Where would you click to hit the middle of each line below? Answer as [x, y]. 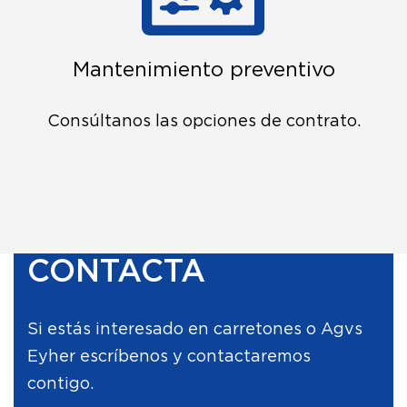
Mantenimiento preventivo [203, 70]
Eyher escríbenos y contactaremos [169, 357]
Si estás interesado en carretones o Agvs [195, 329]
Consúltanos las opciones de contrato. [203, 122]
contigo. [60, 384]
